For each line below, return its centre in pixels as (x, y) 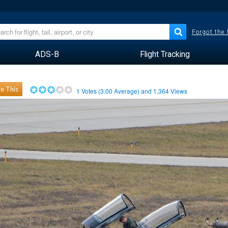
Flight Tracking (165, 54)
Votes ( (90, 91)
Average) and (133, 91)
